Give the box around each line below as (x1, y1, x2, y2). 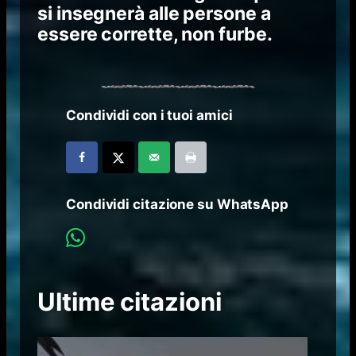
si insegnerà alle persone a (37, 2, 271, 25)
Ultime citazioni (37, 286, 222, 316)
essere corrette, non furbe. (37, 23, 273, 46)
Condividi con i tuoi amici (66, 106, 233, 123)
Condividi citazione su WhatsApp (66, 196, 288, 213)
